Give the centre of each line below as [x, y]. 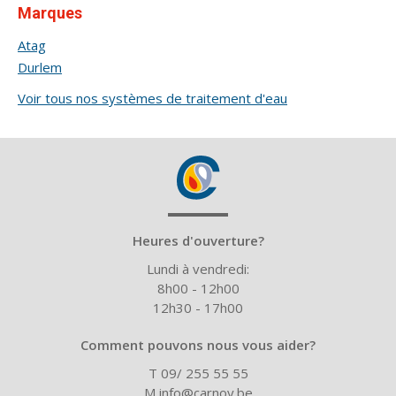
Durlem [40, 67]
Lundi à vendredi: [198, 269]
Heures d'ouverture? [198, 240]
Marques [50, 13]
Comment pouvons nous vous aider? [198, 345]
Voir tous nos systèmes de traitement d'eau [152, 98]
